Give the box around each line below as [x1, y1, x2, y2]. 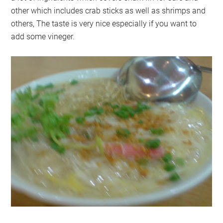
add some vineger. [11, 32, 75, 42]
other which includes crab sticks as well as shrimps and [11, 6, 206, 16]
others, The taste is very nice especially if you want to [11, 19, 197, 29]
